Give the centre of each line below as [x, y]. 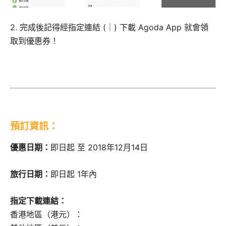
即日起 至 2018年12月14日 [99, 148]
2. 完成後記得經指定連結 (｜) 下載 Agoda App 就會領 [109, 27]
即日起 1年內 [74, 174]
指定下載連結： [38, 201]
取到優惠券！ [34, 41]
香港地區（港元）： [46, 215]
